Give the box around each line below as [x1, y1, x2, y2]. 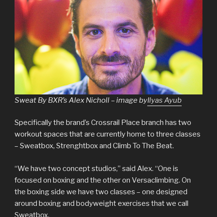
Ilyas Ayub [147, 95, 182, 105]
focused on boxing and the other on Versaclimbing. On [15, 175, 191, 185]
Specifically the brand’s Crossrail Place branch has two [15, 118, 191, 127]
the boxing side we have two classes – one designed [15, 187, 187, 196]
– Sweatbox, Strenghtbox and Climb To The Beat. [15, 141, 174, 151]
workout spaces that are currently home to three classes [15, 130, 201, 139]
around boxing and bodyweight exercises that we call [15, 199, 188, 208]
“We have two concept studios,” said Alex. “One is [15, 164, 178, 173]
